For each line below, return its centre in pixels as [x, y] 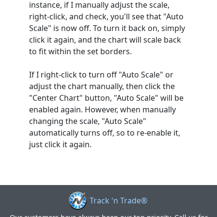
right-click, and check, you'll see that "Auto [106, 16]
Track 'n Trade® [118, 201]
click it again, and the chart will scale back [105, 39]
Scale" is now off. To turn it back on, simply [107, 28]
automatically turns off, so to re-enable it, [105, 132]
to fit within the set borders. [80, 51]
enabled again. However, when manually [102, 109]
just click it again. [60, 144]
